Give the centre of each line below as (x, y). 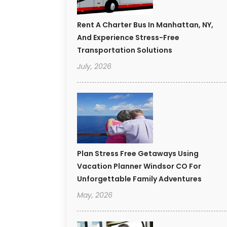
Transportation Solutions (125, 50)
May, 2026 (95, 195)
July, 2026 (94, 67)
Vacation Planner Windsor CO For (139, 166)
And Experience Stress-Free (128, 38)
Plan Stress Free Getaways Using (138, 154)
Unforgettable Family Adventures (139, 179)
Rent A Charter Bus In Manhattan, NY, (145, 25)
